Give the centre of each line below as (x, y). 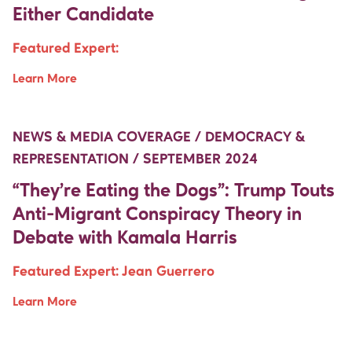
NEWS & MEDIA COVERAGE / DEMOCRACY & (159, 137)
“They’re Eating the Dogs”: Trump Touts (174, 191)
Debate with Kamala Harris (125, 238)
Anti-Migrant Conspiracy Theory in (157, 215)
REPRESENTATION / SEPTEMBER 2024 (135, 159)
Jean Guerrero (168, 271)
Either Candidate (83, 15)
